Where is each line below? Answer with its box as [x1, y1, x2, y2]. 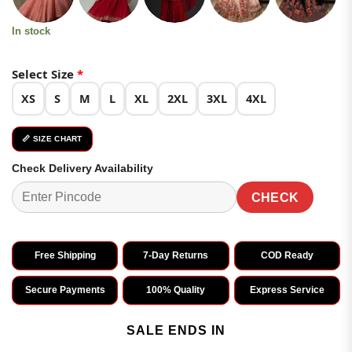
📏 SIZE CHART [22, 134, 82, 143]
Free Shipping [34, 250, 96, 262]
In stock [12, 25, 50, 38]
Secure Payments [24, 284, 105, 295]
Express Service [249, 284, 324, 295]
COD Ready [260, 250, 313, 262]
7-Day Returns [143, 250, 209, 262]
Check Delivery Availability [12, 161, 153, 174]
